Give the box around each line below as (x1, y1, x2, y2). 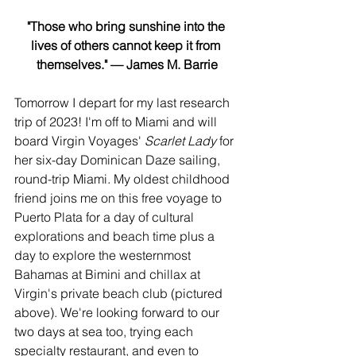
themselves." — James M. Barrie (37, 56, 218, 72)
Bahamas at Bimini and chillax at (14, 266, 203, 282)
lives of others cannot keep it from (31, 37, 223, 53)
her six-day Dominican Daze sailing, (14, 152, 223, 168)
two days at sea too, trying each (14, 323, 196, 339)
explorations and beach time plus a (14, 228, 218, 244)
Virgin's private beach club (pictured (14, 285, 226, 301)
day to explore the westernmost (14, 247, 194, 263)
